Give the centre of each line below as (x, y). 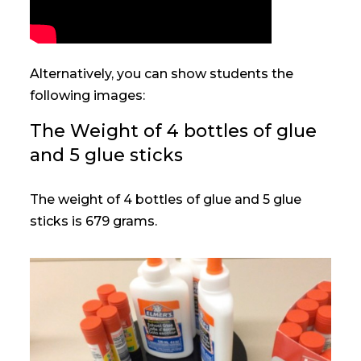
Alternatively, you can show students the (162, 74)
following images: (88, 95)
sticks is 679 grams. (94, 221)
